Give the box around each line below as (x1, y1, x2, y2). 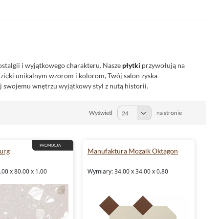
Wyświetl (89, 109, 112, 116)
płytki (122, 61, 140, 69)
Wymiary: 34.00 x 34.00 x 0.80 (87, 167, 168, 175)
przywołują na (140, 61, 185, 69)
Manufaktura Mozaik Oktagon (87, 147, 178, 155)
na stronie (156, 109, 182, 116)
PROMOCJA (39, 143, 61, 148)
